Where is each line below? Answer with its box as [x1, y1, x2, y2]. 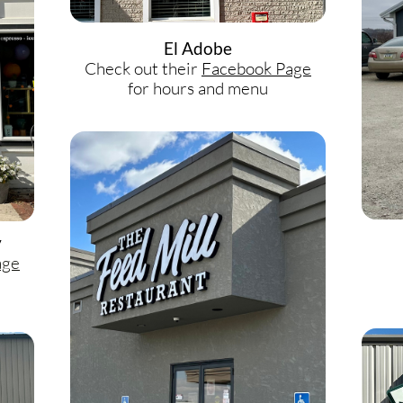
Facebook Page [201, 58, 311, 79]
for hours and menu [128, 77, 268, 99]
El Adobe [164, 38, 232, 58]
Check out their [85, 58, 201, 79]
